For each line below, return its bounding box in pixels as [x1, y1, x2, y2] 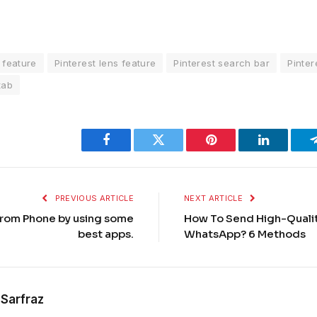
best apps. [78, 226, 134, 241]
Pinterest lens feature [54, 57, 156, 69]
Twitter [157, 144, 195, 157]
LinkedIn [262, 144, 309, 157]
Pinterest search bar [173, 57, 270, 69]
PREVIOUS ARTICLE [52, 192, 134, 203]
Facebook [105, 144, 155, 157]
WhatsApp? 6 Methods [184, 226, 306, 241]
